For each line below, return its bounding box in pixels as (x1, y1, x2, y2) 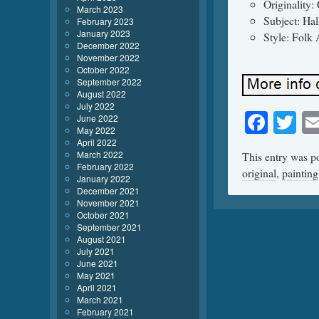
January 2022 (77, 172, 130, 184)
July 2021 (77, 245, 115, 257)
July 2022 (77, 100, 115, 112)
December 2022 (77, 39, 140, 51)
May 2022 (77, 124, 115, 136)
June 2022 (77, 112, 118, 124)
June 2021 (77, 257, 118, 269)
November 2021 (77, 197, 140, 209)
